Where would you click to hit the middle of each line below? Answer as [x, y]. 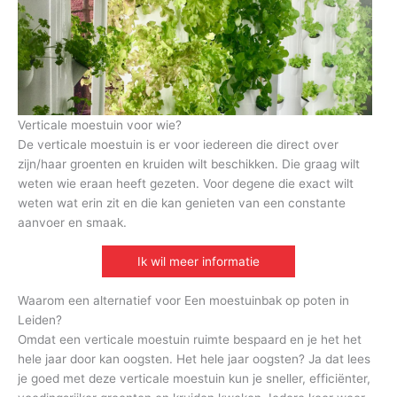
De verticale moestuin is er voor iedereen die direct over [178, 145]
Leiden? [40, 320]
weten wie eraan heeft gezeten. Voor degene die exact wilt [186, 184]
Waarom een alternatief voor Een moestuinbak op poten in [183, 301]
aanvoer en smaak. [72, 223]
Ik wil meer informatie [198, 262]
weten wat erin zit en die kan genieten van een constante [182, 203]
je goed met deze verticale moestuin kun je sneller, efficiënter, [194, 379]
